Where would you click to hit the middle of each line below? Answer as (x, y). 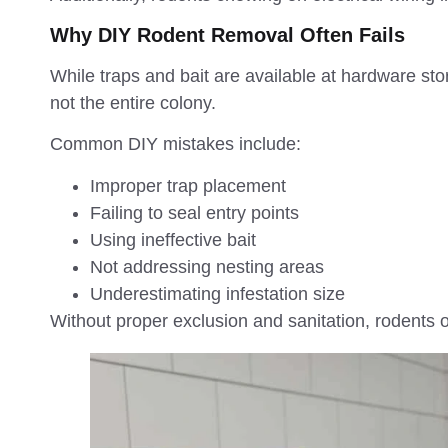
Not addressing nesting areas (207, 266)
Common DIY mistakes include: (175, 144)
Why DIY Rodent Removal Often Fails (227, 35)
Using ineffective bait (173, 239)
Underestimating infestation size (217, 293)
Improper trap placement (188, 185)
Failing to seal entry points (194, 212)
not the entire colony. (133, 103)
